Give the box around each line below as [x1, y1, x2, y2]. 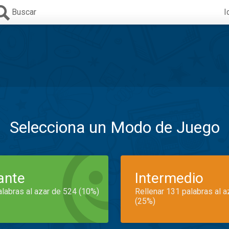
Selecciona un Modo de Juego [9, 118, 220, 137]
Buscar [12, 7, 36, 17]
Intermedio [135, 170, 203, 187]
